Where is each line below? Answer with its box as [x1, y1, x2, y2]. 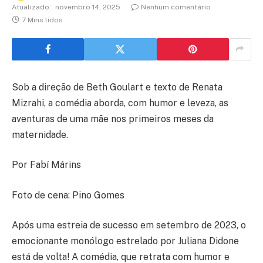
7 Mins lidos [22, 15, 63, 24]
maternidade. [12, 129, 68, 140]
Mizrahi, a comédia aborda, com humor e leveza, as [12, 97, 228, 109]
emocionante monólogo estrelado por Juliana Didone [12, 235, 239, 247]
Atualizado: [12, 2, 51, 11]
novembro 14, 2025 [55, 2, 120, 11]
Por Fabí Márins [12, 159, 81, 171]
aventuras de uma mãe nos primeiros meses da [12, 113, 214, 124]
